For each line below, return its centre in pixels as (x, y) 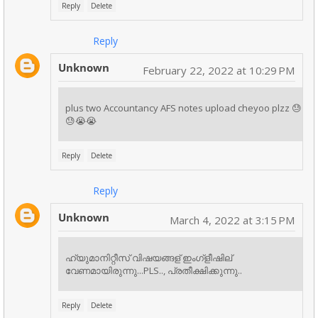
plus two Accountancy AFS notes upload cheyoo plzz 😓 (183, 108)
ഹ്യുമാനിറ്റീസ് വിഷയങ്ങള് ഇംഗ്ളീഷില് (149, 258)
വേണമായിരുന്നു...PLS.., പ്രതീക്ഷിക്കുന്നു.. (154, 271)
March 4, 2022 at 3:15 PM (232, 220)
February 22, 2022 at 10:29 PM (219, 71)
